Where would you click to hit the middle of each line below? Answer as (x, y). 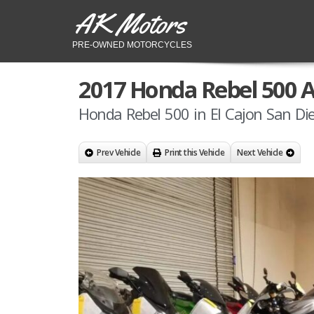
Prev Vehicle (118, 152)
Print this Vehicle (194, 152)
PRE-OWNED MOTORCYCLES (132, 45)
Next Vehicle (260, 152)
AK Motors (130, 23)
